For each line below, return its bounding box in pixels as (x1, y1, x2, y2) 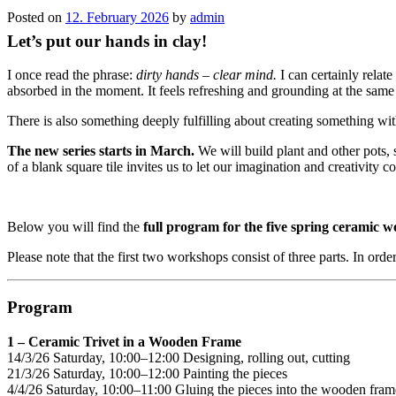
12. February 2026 (65, 9, 169, 25)
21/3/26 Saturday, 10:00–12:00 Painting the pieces (7, 365, 287, 381)
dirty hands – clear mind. (136, 67, 277, 83)
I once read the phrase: (7, 67, 136, 83)
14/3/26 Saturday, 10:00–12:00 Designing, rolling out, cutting (7, 349, 350, 365)
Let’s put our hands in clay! (7, 31, 207, 50)
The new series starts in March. (7, 143, 194, 159)
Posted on (7, 9, 65, 25)
